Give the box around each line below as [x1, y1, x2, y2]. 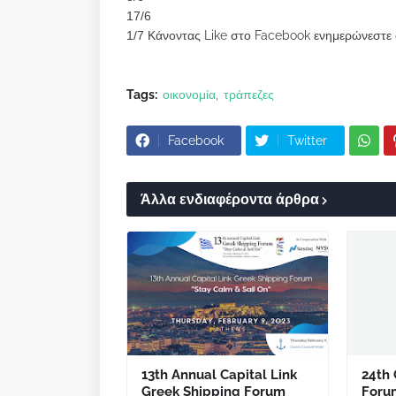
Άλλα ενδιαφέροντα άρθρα [141, 191, 319, 208]
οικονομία [163, 88, 216, 102]
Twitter [287, 133, 327, 148]
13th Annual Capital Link [141, 367, 297, 383]
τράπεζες [224, 88, 274, 102]
